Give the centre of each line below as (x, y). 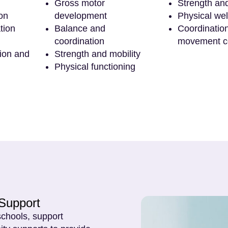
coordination (80, 41)
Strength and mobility (98, 54)
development (81, 16)
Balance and (80, 28)
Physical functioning (95, 66)
